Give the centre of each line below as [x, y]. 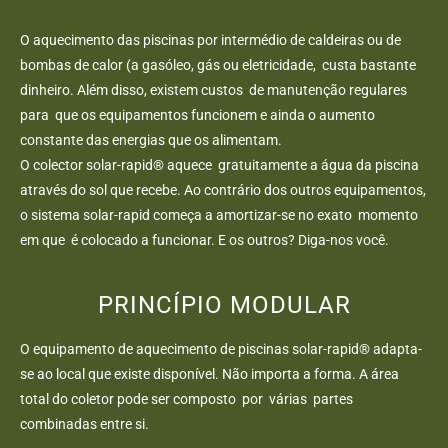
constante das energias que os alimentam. [151, 139]
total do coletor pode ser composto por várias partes [188, 398]
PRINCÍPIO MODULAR [224, 304]
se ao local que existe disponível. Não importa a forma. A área [209, 373]
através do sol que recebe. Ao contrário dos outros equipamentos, [223, 189]
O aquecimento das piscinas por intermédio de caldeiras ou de [210, 39]
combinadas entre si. [84, 423]
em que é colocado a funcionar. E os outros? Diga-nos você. [204, 239]
